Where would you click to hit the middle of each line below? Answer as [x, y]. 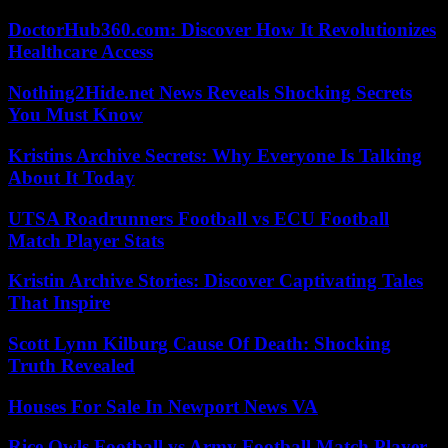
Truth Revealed [71, 365]
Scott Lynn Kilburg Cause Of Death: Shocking [199, 343]
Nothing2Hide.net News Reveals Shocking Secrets [210, 93]
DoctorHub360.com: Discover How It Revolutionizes [222, 30]
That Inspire [59, 303]
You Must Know [75, 115]
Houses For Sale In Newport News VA [163, 406]
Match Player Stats [86, 240]
